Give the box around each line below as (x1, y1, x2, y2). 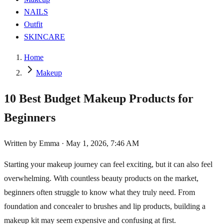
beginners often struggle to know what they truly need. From (4, 187, 195, 196)
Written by (4, 138, 39, 147)
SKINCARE (24, 32, 65, 41)
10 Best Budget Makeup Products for (4, 91, 193, 105)
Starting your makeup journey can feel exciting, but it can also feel (4, 159, 212, 168)
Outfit (24, 20, 42, 28)
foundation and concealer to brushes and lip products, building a (4, 201, 205, 210)
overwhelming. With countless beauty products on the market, (4, 173, 198, 182)
